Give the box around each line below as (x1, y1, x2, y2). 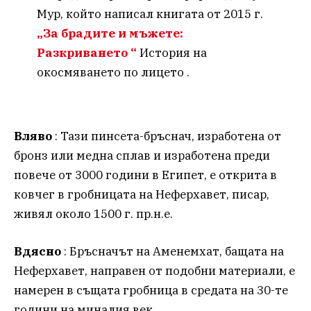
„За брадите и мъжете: (36, 26, 183, 42)
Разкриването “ (36, 45, 140, 61)
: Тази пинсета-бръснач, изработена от (52, 128, 281, 144)
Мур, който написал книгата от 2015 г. (36, 6, 263, 22)
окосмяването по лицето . (36, 65, 190, 81)
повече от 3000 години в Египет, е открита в (14, 167, 277, 183)
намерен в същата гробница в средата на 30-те (14, 282, 288, 298)
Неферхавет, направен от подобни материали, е (14, 262, 295, 278)
